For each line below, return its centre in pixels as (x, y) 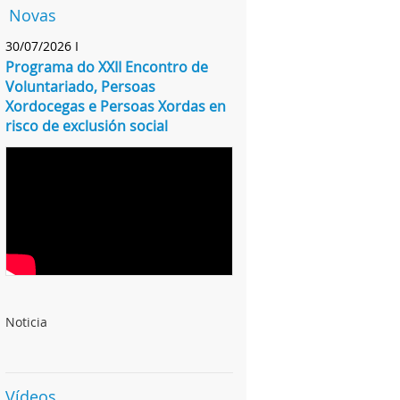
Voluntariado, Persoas (80, 87)
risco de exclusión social (87, 126)
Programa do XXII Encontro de (107, 67)
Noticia (26, 322)
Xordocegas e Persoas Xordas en (116, 106)
